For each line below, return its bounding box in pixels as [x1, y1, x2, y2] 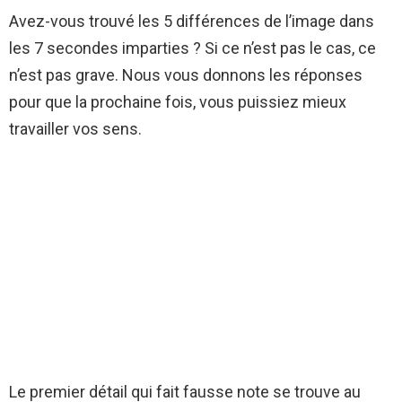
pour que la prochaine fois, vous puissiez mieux [9, 92, 346, 112]
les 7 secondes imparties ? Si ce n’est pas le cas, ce [9, 39, 376, 58]
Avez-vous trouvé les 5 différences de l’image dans [9, 12, 374, 31]
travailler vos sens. [9, 119, 142, 139]
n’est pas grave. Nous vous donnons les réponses [9, 66, 363, 85]
